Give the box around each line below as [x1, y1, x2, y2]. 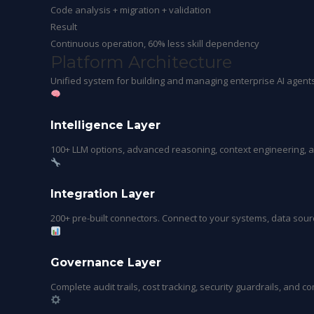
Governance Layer [50, 256, 161, 269]
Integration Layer [50, 187, 155, 200]
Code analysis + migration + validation [50, 4, 211, 16]
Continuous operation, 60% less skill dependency [50, 37, 259, 50]
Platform [50, 52, 128, 72]
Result [50, 20, 77, 33]
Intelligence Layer [50, 118, 161, 132]
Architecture [128, 52, 232, 72]
